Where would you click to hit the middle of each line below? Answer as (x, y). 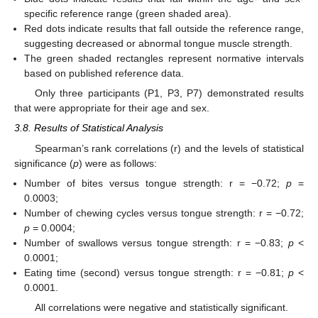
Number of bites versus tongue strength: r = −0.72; (155, 183)
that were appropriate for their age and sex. (112, 108)
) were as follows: (118, 163)
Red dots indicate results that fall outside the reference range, (164, 29)
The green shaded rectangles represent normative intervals (164, 59)
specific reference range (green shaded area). (128, 14)
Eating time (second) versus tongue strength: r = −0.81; (157, 272)
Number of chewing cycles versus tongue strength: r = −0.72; (164, 213)
